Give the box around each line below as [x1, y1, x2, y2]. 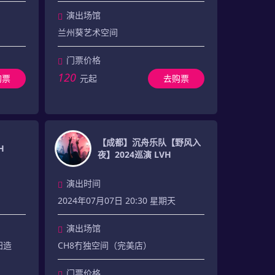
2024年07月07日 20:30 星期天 [57, 195, 176, 206]
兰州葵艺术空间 [57, 26, 118, 38]
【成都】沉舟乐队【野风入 [97, 136, 201, 148]
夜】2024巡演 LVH [97, 149, 171, 160]
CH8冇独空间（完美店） [57, 239, 152, 251]
